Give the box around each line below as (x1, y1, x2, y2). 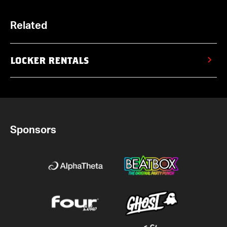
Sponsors (10, 125, 56, 135)
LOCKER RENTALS (10, 56, 89, 66)
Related (10, 20, 47, 31)
